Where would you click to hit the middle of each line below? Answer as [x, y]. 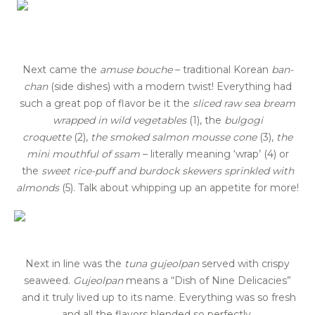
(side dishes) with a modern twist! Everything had [169, 87]
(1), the [205, 121]
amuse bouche [136, 70]
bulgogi [243, 121]
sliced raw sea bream [244, 104]
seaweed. [49, 281]
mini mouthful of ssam [83, 154]
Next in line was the [75, 264]
